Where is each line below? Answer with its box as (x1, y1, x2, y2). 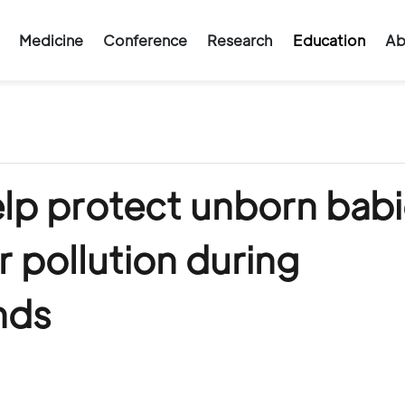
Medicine (18, 31, 83, 50)
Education (292, 31, 365, 50)
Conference (102, 31, 187, 50)
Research (207, 31, 273, 50)
